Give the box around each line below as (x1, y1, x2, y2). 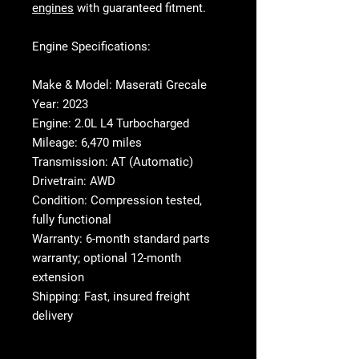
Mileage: (32, 135, 78, 151)
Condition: (32, 193, 87, 208)
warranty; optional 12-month (32, 251, 181, 266)
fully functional (32, 212, 111, 228)
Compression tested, (87, 193, 202, 208)
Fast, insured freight (81, 289, 190, 305)
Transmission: (32, 155, 108, 170)
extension (32, 270, 84, 285)
